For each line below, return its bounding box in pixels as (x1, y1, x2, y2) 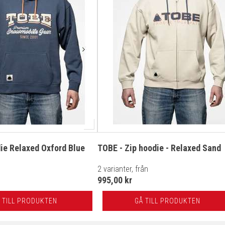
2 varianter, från (97, 164, 148, 174)
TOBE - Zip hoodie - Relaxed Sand (97, 143, 221, 153)
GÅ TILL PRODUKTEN (134, 197, 200, 205)
